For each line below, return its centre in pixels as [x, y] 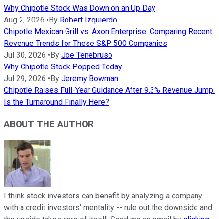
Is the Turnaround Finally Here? [56, 102]
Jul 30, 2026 [25, 55]
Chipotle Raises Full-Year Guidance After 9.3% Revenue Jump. [109, 90]
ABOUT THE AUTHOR [49, 124]
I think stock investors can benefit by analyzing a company [103, 196]
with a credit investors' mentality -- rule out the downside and [108, 208]
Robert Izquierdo [88, 20]
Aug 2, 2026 [24, 20]
